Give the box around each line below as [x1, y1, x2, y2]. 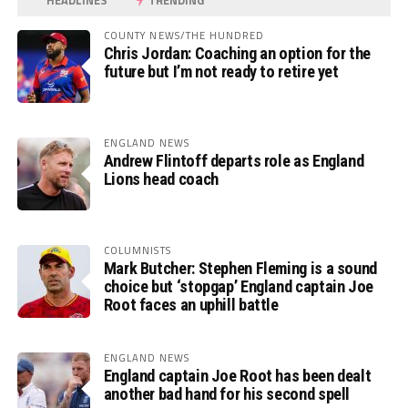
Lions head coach [103, 169, 219, 189]
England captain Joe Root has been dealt [103, 366, 372, 386]
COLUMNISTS [103, 242, 171, 259]
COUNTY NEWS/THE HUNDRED [103, 27, 265, 44]
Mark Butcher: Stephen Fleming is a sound [103, 259, 377, 279]
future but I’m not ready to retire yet [103, 62, 339, 82]
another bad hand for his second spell [103, 384, 351, 404]
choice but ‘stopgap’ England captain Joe [103, 277, 373, 297]
